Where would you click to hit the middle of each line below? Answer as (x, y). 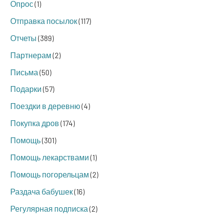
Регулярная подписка (49, 208)
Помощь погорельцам (50, 174)
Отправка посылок (44, 21)
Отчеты (23, 38)
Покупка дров (35, 123)
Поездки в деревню (45, 106)
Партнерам (31, 55)
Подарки (26, 89)
